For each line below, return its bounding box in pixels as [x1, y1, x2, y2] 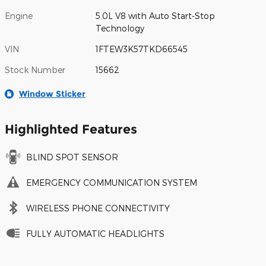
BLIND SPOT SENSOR [26, 151, 118, 162]
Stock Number [5, 64, 65, 75]
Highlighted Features [5, 121, 137, 137]
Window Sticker [19, 88, 85, 99]
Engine [5, 10, 33, 21]
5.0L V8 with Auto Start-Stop [96, 10, 216, 21]
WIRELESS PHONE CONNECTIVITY [26, 202, 170, 213]
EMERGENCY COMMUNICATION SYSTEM [26, 177, 197, 188]
